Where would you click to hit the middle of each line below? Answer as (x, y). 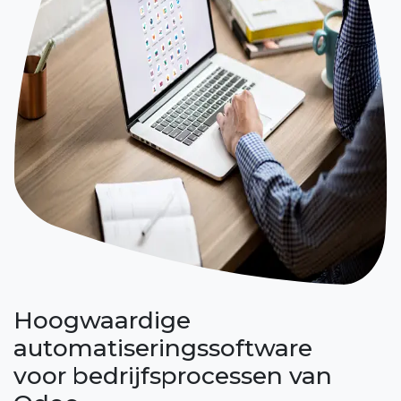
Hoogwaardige (102, 320)
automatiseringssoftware (163, 347)
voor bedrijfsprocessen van (173, 375)
